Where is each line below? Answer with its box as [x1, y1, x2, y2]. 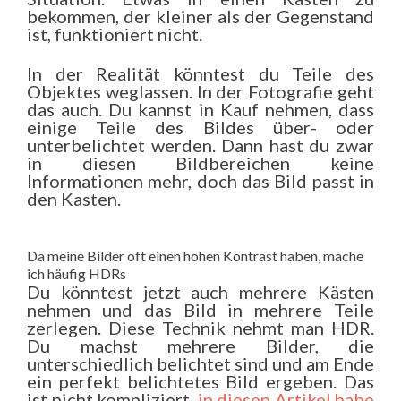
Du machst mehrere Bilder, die [27, 335, 374, 356]
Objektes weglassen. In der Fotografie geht [27, 81, 374, 102]
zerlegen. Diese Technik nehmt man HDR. [27, 317, 374, 338]
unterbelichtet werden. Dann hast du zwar [27, 134, 374, 156]
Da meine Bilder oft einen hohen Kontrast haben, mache [27, 247, 363, 264]
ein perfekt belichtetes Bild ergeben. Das [27, 371, 374, 392]
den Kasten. [27, 188, 121, 209]
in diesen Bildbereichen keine [27, 152, 374, 174]
